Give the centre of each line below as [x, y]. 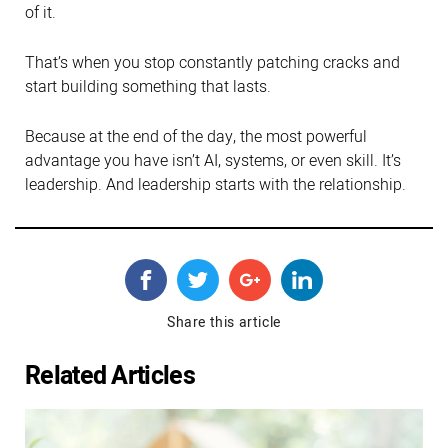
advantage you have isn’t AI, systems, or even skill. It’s [213, 160]
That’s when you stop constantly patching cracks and [212, 62]
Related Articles [110, 376]
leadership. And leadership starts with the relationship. [215, 184]
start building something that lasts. [148, 86]
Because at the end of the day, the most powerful [196, 136]
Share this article [224, 322]
